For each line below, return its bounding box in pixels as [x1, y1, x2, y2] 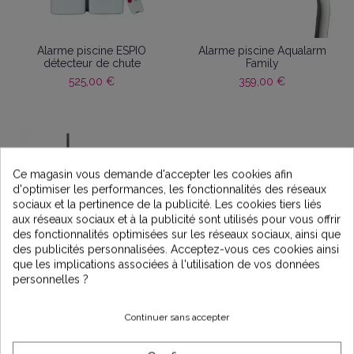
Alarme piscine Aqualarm [198, 44, 326, 58]
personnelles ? [13, 272, 88, 285]
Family [245, 57, 279, 70]
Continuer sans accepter [125, 311, 229, 323]
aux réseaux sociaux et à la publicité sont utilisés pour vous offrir [13, 212, 341, 225]
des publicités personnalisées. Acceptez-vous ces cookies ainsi [13, 242, 339, 255]
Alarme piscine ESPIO [37, 44, 147, 58]
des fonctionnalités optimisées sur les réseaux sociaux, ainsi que [13, 227, 341, 240]
